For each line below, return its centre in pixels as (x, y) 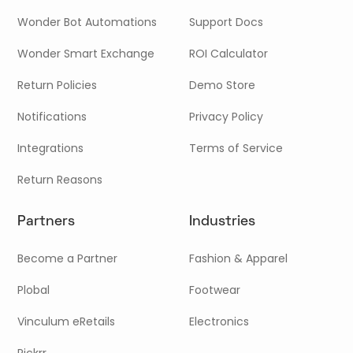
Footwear (215, 290)
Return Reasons (60, 179)
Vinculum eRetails (67, 321)
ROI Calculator (229, 53)
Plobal (34, 290)
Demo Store (223, 85)
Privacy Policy (227, 116)
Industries (223, 221)
